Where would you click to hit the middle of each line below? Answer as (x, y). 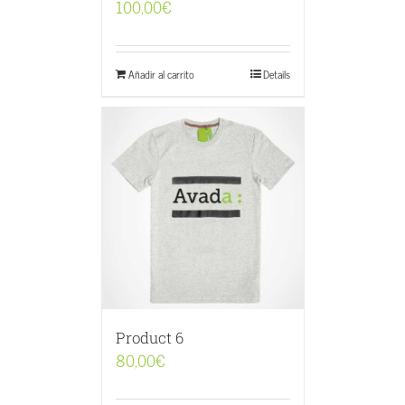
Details (276, 74)
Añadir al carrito (161, 74)
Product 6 (149, 338)
